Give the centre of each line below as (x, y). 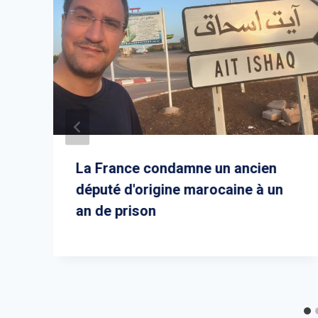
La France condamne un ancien (176, 168)
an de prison (116, 210)
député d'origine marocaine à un (180, 189)
